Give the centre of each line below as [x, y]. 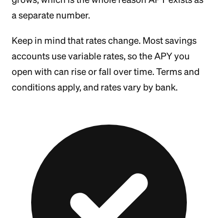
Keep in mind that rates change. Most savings [104, 40]
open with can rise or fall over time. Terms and [106, 72]
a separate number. [51, 15]
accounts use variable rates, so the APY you [101, 56]
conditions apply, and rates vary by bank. [95, 87]
